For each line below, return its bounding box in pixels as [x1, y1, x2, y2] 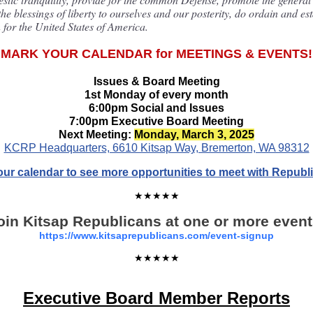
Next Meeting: [59, 129, 134, 140]
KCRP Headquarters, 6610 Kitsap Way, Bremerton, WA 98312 [3, 142, 310, 154]
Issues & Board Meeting [93, 75, 220, 87]
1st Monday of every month [85, 89, 228, 101]
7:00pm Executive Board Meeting [69, 115, 244, 127]
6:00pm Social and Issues [89, 102, 224, 114]
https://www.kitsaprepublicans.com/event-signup [39, 230, 274, 241]
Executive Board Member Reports [23, 289, 290, 307]
